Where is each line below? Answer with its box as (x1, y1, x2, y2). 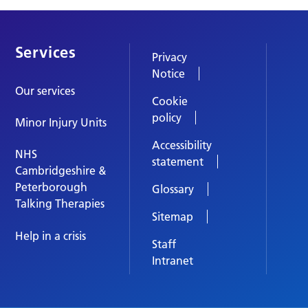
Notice (151, 66, 185, 80)
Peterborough (14, 180, 87, 195)
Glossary (151, 181, 194, 196)
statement (151, 154, 203, 168)
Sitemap (151, 209, 193, 223)
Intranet (151, 253, 193, 267)
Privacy (151, 49, 187, 64)
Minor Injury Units (14, 115, 107, 129)
